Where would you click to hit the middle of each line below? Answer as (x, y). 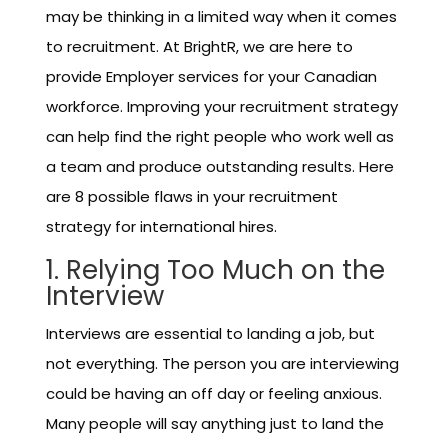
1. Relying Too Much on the (215, 270)
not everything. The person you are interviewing (222, 363)
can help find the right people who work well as (219, 136)
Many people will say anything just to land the (214, 423)
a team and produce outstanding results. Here (219, 166)
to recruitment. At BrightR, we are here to (199, 46)
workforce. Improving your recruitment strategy (221, 106)
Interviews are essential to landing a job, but (210, 333)
